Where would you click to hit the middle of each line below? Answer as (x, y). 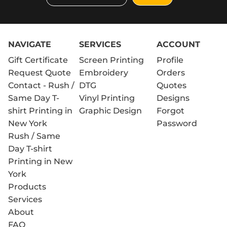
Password (177, 123)
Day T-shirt (30, 148)
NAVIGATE (30, 44)
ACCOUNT (178, 44)
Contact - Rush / (42, 85)
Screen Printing (111, 60)
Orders (171, 72)
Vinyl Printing (107, 98)
